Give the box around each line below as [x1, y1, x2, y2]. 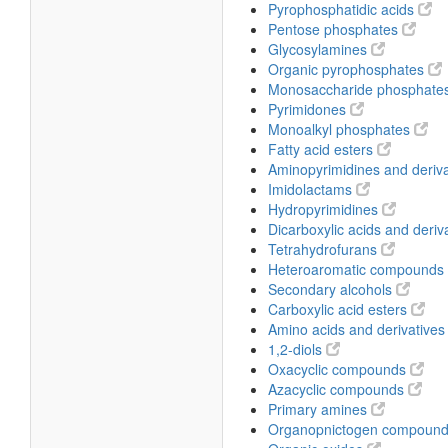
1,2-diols [268, 339, 326, 359]
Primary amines [268, 399, 371, 419]
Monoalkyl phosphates [268, 119, 414, 139]
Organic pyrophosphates [268, 59, 428, 79]
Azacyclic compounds [268, 379, 408, 399]
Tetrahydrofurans [268, 239, 381, 259]
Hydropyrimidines [268, 199, 382, 219]
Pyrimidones [268, 99, 350, 119]
